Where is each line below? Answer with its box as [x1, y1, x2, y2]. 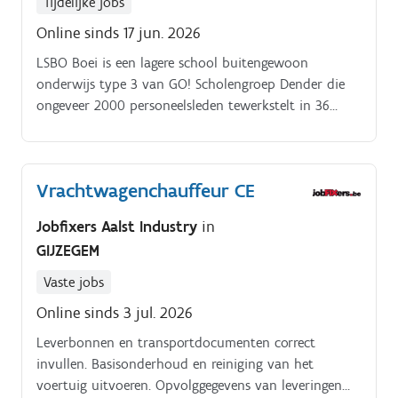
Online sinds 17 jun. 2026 [36, 23, 201, 44]
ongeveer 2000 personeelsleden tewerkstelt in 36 [36, 97, 330, 115]
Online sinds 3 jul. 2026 [36, 302, 193, 322]
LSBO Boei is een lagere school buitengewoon [36, 54, 308, 72]
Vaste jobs [44, 273, 104, 291]
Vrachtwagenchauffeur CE [36, 179, 255, 203]
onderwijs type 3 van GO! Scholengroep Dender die [36, 76, 345, 93]
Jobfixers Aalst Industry [36, 216, 202, 236]
